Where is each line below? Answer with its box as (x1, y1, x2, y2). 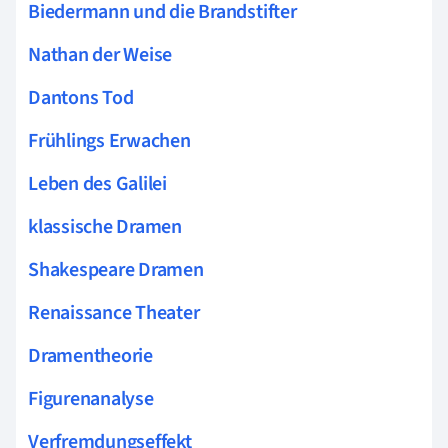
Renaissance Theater (28, 298, 200, 327)
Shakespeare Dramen (28, 255, 204, 284)
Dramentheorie (28, 341, 153, 370)
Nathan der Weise (28, 40, 173, 69)
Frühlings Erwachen (28, 126, 191, 155)
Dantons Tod (28, 83, 134, 112)
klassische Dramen (28, 212, 182, 241)
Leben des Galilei (28, 169, 167, 198)
